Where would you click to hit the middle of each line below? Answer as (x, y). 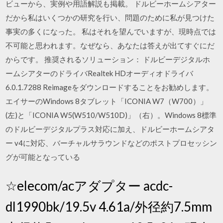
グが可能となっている (43, 157)
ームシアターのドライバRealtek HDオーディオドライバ (100, 73)
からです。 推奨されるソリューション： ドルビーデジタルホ (108, 59)
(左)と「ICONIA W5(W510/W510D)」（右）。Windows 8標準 (111, 115)
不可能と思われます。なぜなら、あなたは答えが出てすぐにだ (110, 45)
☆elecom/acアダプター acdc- (89, 185)
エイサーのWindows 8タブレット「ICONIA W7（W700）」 (107, 101)
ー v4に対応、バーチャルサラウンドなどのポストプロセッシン (111, 143)
